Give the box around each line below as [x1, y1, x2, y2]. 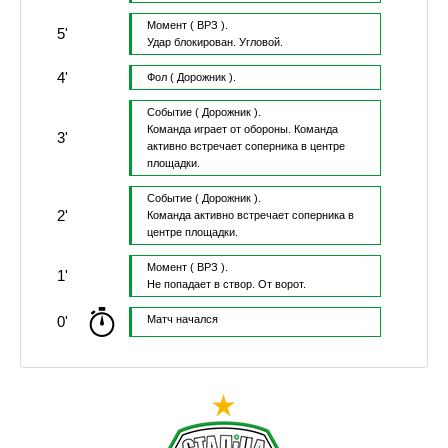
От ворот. [257, 278, 306, 291]
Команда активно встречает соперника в [146, 209, 354, 222]
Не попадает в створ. [146, 278, 258, 291]
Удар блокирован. [146, 36, 239, 49]
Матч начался [146, 313, 218, 326]
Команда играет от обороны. [146, 123, 294, 136]
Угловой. [238, 36, 283, 49]
